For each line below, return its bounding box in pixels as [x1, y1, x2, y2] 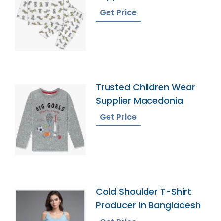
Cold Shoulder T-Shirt [96, 185, 192, 198]
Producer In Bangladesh [96, 199, 201, 212]
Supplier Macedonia [96, 94, 184, 107]
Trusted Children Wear [96, 81, 196, 94]
